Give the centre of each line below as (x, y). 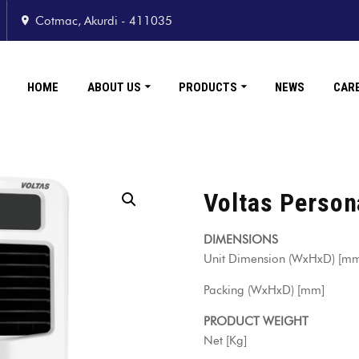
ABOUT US (114, 87)
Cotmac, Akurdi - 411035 (104, 20)
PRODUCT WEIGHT (256, 321)
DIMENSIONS (241, 240)
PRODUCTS (208, 87)
